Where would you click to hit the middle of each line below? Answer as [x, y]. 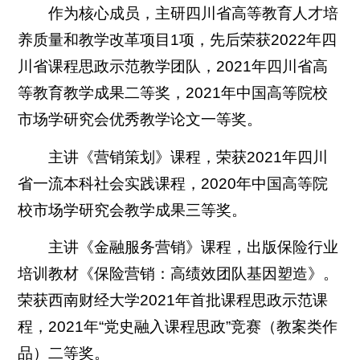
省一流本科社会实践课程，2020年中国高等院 [173, 183]
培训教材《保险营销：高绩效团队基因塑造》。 [178, 273]
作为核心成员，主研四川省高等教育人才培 [193, 14]
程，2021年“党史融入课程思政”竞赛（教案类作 [178, 326]
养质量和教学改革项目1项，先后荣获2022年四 [178, 40]
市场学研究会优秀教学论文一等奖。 [140, 120]
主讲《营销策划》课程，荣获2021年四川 [188, 157]
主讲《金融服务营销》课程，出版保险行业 [193, 247]
